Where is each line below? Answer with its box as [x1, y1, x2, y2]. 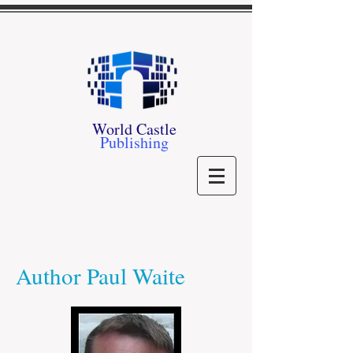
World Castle [91, 118, 176, 139]
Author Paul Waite [16, 260, 185, 291]
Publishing [99, 132, 169, 153]
